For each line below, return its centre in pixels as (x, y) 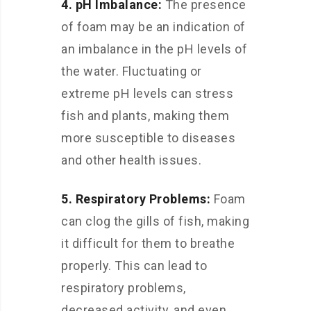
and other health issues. (131, 160)
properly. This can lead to (134, 266)
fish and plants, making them (145, 116)
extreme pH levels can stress (147, 93)
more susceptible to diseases (148, 138)
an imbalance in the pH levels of (154, 49)
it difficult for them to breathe (148, 243)
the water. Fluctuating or (132, 71)
